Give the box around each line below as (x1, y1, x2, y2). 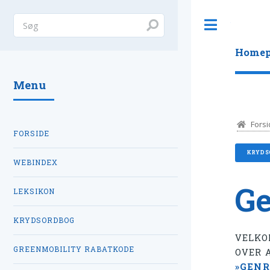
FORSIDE (13, 128, 49, 138)
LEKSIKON (13, 186, 55, 196)
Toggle (230, 19, 256, 30)
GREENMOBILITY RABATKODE (13, 244, 134, 254)
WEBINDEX (13, 157, 58, 167)
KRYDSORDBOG (13, 215, 75, 225)
